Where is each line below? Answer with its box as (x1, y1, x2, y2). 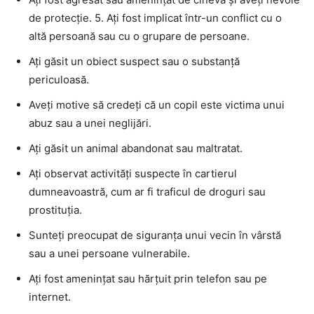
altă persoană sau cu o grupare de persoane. (29, 29, 250, 43)
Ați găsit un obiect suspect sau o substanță (29, 54, 240, 68)
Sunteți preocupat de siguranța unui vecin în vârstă (29, 228, 281, 242)
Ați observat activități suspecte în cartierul (29, 166, 237, 180)
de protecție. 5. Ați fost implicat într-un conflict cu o (29, 11, 282, 25)
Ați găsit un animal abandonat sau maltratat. (29, 141, 243, 155)
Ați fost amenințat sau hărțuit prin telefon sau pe (29, 271, 267, 285)
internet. (29, 289, 71, 303)
